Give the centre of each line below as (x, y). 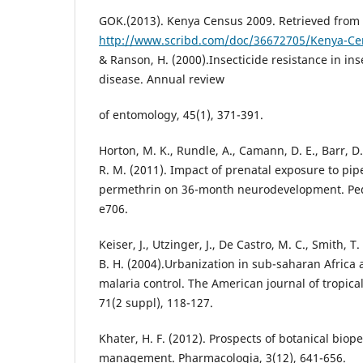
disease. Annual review (162, 79)
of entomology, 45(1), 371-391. (181, 114)
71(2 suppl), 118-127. (156, 303)
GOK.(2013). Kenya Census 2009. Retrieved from (229, 20)
